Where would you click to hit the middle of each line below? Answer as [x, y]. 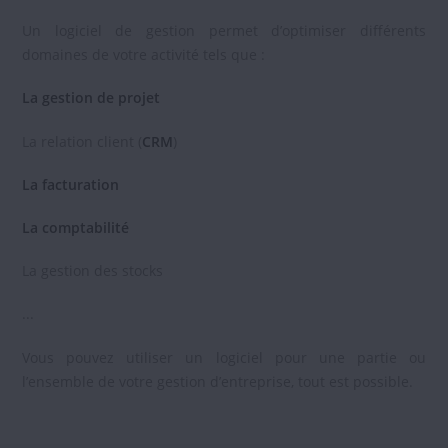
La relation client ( [82, 141]
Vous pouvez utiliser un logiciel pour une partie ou [224, 357]
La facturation [71, 184]
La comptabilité [76, 228]
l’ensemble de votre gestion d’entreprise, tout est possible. [218, 381]
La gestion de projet [91, 98]
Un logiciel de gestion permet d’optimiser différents [224, 31]
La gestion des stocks [93, 271]
